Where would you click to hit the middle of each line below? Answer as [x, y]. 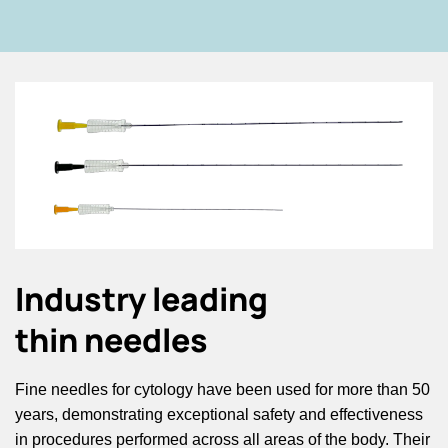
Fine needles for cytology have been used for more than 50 [222, 389]
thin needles [111, 340]
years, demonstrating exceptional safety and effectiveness [219, 414]
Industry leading [141, 299]
